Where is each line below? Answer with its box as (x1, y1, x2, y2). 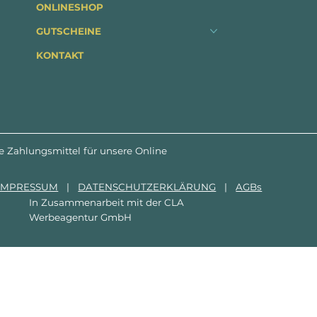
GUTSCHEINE (36, 25, 102, 38)
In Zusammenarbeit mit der (29, 196, 165, 208)
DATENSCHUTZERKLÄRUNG (78, 181, 217, 193)
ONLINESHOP (36, 1, 104, 13)
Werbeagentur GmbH (29, 211, 132, 223)
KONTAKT (36, 50, 84, 62)
